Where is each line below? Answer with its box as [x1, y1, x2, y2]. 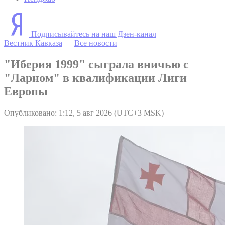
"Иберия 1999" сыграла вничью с [4, 57, 189, 71]
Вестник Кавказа [4, 38, 62, 47]
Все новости [74, 38, 117, 47]
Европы [4, 84, 48, 98]
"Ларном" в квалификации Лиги [4, 71, 187, 84]
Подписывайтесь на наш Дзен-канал [31, 29, 156, 38]
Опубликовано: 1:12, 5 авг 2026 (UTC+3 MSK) [4, 108, 164, 117]
